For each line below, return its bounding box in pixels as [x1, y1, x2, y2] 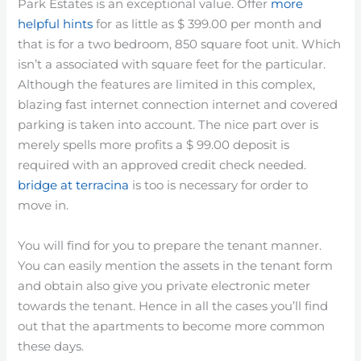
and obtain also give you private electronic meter [18, 278, 311, 293]
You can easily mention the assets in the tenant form [18, 258, 334, 273]
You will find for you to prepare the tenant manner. [18, 238, 322, 253]
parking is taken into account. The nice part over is [18, 117, 319, 132]
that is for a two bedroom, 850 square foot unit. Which [18, 36, 342, 52]
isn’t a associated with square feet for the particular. [18, 56, 326, 72]
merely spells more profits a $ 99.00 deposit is [18, 137, 290, 152]
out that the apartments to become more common [18, 318, 326, 334]
